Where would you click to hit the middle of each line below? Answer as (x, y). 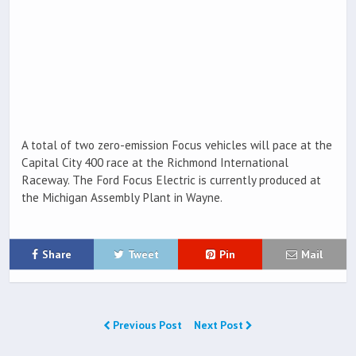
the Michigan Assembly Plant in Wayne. (122, 198)
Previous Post (147, 325)
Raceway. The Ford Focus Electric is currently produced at (171, 180)
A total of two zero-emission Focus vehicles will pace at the (177, 145)
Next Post (220, 325)
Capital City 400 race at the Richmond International (155, 163)
